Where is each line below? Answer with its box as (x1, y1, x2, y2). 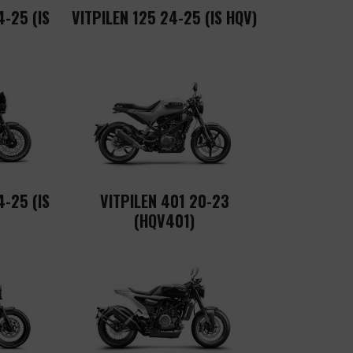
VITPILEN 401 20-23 (99, 189, 229, 214)
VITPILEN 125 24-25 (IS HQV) (72, 5, 257, 29)
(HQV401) (134, 209, 195, 233)
